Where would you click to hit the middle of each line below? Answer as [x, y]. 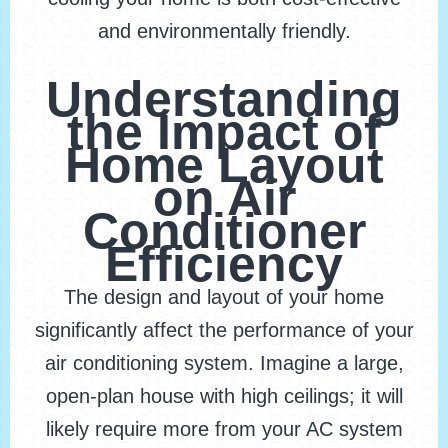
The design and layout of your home [224, 297]
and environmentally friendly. [224, 31]
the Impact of [224, 132]
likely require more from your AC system [224, 429]
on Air [224, 198]
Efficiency [224, 264]
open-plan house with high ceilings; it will [224, 396]
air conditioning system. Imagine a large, [224, 363]
